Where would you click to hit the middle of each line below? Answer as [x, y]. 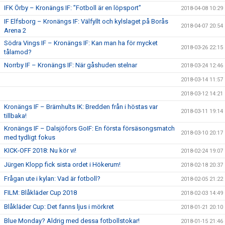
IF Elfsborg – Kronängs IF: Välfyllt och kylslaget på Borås [86, 21]
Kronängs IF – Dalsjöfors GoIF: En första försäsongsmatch [89, 128]
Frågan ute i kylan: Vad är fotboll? [52, 179]
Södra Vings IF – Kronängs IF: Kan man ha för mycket [81, 43]
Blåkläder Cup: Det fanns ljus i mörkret [59, 207]
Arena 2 [15, 30]
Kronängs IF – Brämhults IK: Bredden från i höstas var [81, 107]
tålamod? [18, 52]
